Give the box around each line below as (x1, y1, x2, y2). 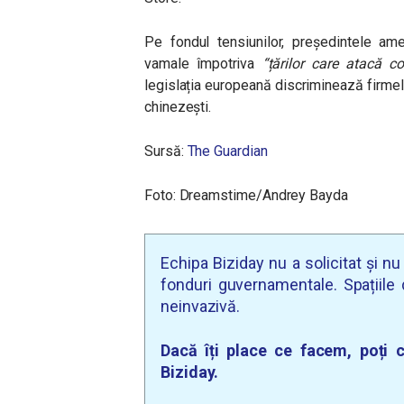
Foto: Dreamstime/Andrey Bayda (144, 187, 348, 204)
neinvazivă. (161, 297, 241, 316)
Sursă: (144, 142, 188, 160)
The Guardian (187, 142, 268, 160)
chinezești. (144, 98, 212, 115)
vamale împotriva (144, 55, 255, 72)
